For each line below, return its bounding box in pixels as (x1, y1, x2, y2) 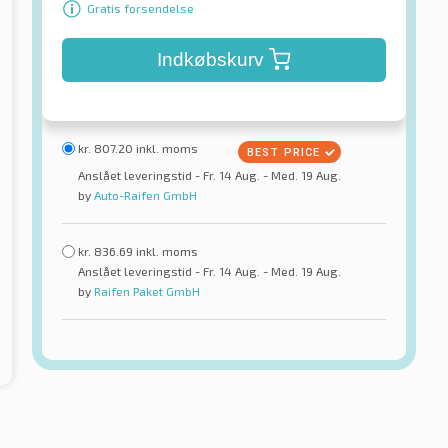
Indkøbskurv (156, 48, 264, 70)
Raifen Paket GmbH (91, 283, 200, 298)
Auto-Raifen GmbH (91, 187, 197, 202)
